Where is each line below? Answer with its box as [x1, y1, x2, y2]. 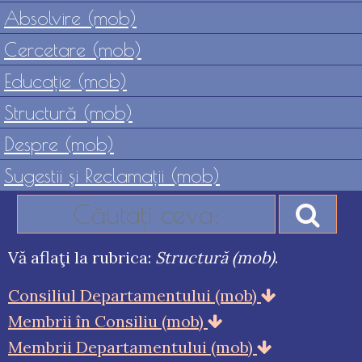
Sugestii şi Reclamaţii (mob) [4, 164, 220, 187]
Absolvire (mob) [4, 6, 137, 29]
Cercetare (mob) [4, 38, 141, 61]
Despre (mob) [4, 133, 114, 155]
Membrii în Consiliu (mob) [8, 311, 208, 331]
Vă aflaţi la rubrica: [8, 247, 155, 267]
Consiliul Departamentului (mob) [8, 285, 261, 305]
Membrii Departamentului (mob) [8, 337, 257, 357]
